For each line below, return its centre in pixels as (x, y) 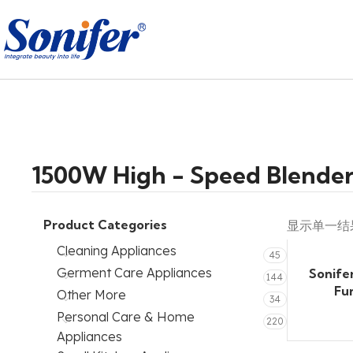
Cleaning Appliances (117, 251)
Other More (91, 295)
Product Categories (105, 225)
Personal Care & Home (126, 317)
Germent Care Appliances (134, 273)
